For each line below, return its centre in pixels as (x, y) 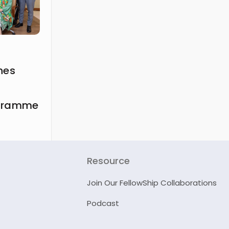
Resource (108, 161)
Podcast (103, 203)
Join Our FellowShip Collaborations (152, 182)
